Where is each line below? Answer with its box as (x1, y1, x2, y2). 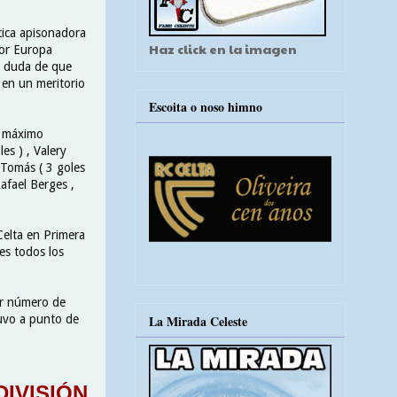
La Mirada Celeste (149, 311, 247, 331)
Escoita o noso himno (149, 97, 262, 117)
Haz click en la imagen (149, 39, 297, 58)
